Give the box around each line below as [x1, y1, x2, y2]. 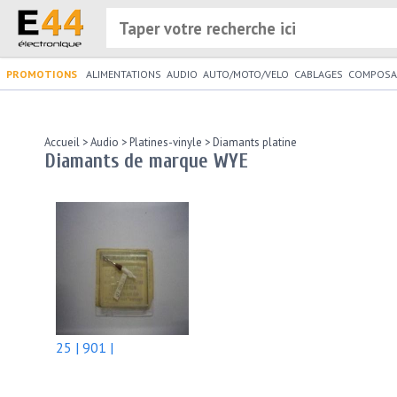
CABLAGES [294, 67, 343, 81]
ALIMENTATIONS [86, 67, 161, 81]
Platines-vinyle [127, 135, 202, 150]
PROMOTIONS [6, 67, 77, 81]
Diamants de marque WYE [44, 150, 248, 173]
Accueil [44, 135, 80, 150]
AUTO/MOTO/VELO [203, 67, 289, 81]
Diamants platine [210, 135, 297, 150]
